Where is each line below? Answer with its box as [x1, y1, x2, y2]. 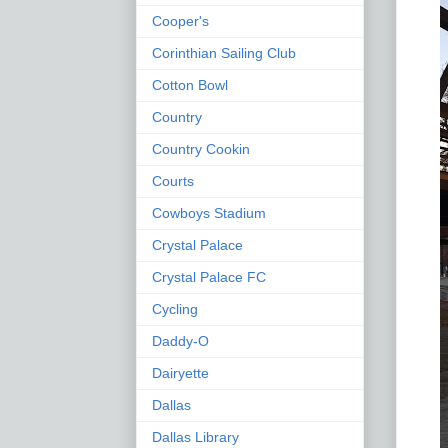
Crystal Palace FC [152, 268, 266, 285]
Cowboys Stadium [152, 204, 266, 221]
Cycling [152, 300, 198, 317]
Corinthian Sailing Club [152, 44, 296, 61]
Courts [152, 172, 194, 189]
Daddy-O [152, 332, 209, 349]
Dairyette [152, 364, 209, 381]
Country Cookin [152, 140, 250, 157]
